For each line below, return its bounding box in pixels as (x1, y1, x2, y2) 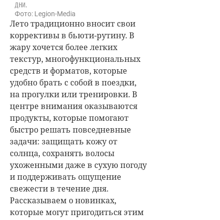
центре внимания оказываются (10, 100, 137, 111)
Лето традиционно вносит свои (10, 18, 136, 29)
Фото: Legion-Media (15, 9, 76, 18)
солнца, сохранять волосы (10, 147, 114, 159)
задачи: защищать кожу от (10, 136, 117, 147)
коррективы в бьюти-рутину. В (10, 29, 134, 41)
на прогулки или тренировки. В (10, 88, 137, 100)
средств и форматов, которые (10, 65, 127, 76)
